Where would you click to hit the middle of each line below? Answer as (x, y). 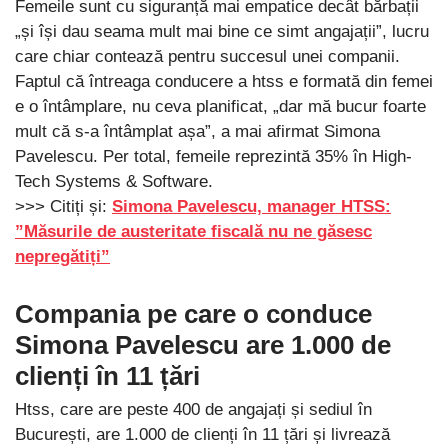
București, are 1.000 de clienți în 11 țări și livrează (202, 435)
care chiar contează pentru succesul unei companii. (207, 57)
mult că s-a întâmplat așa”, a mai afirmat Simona (197, 132)
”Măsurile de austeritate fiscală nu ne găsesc (193, 232)
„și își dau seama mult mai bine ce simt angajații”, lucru (222, 32)
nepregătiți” (62, 257)
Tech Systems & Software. (114, 182)
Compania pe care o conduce (193, 314)
